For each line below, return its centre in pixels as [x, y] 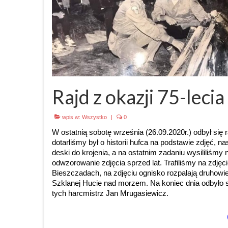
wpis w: [71, 117]
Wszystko [94, 117]
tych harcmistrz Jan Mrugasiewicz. [110, 193]
